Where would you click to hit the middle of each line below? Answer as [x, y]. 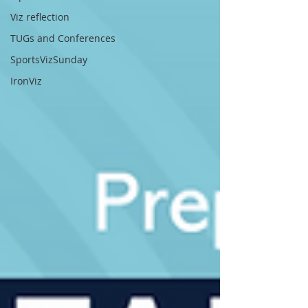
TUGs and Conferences [63, 38]
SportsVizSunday [49, 59]
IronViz [26, 81]
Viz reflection [40, 17]
